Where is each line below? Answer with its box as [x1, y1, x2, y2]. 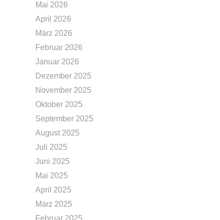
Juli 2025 [35, 143, 67, 151]
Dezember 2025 [35, 72, 91, 80]
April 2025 [35, 186, 71, 194]
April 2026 [35, 15, 71, 23]
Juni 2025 [35, 157, 70, 165]
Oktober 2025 [35, 100, 82, 109]
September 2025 [35, 114, 93, 123]
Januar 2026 [35, 57, 79, 66]
